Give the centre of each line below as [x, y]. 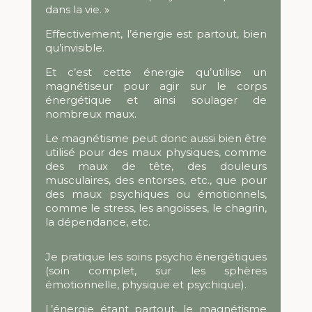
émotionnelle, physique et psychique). [146, 285]
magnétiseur [79, 86]
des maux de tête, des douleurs [156, 166]
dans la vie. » [77, 10]
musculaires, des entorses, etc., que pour [156, 180]
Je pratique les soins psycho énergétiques [156, 257]
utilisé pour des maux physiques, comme [156, 153]
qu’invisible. [75, 48]
